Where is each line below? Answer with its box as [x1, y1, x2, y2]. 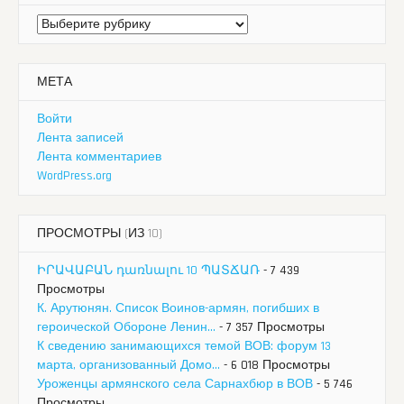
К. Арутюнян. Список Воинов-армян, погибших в [37, 300, 319, 317]
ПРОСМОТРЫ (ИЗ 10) [37, 225, 162, 243]
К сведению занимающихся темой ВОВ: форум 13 [37, 338, 331, 355]
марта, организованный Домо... [37, 357, 220, 374]
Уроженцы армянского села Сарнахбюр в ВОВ [37, 376, 313, 393]
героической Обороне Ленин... [37, 319, 216, 336]
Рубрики [37, 15, 86, 32]
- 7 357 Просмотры [216, 319, 325, 336]
